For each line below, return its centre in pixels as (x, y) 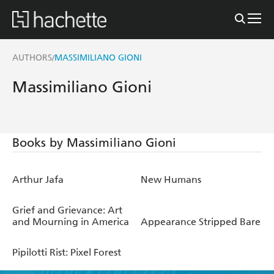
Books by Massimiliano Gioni (94, 142)
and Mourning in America (71, 221)
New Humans (171, 179)
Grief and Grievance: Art (67, 210)
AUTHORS (32, 57)
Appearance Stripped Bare (201, 221)
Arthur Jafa (38, 179)
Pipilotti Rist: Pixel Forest (67, 252)
